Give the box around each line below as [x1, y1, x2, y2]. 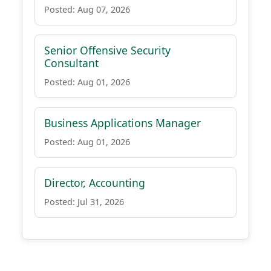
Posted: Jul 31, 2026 [44, 196, 124, 207]
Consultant [44, 56, 99, 70]
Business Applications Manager [44, 116, 201, 130]
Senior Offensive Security [44, 43, 171, 57]
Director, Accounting [44, 175, 145, 190]
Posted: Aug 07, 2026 [44, 4, 130, 15]
